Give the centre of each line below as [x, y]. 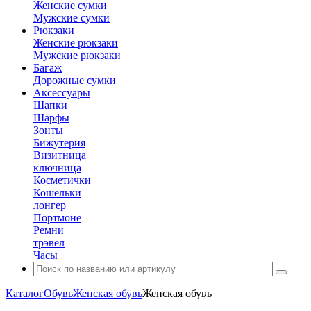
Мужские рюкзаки [77, 55]
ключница [57, 168]
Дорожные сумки [75, 80]
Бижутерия [59, 143]
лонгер [50, 205]
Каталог [25, 293]
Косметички [62, 180]
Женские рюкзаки [76, 43]
